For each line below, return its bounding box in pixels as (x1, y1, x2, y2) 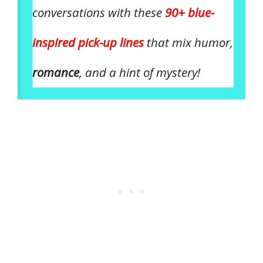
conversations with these (32, 4, 165, 21)
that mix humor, (144, 33, 233, 50)
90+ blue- (165, 4, 214, 21)
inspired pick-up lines (32, 33, 144, 50)
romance (32, 63, 79, 80)
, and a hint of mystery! (79, 63, 200, 80)
